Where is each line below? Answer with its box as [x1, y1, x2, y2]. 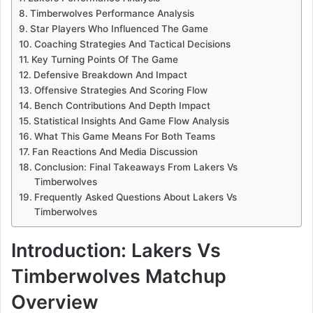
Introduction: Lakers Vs [11, 238, 221, 262]
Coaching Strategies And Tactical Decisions [34, 38, 231, 50]
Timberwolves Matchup [11, 264, 226, 288]
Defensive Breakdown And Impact [33, 68, 187, 80]
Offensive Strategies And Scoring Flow [34, 84, 208, 96]
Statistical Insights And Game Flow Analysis [33, 115, 229, 126]
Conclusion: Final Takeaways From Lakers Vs [34, 161, 238, 173]
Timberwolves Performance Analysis [29, 7, 194, 19]
